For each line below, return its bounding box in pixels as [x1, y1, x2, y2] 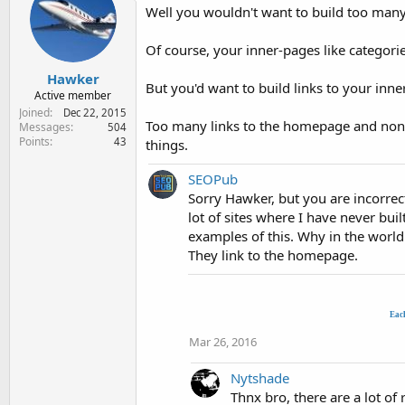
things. [146, 136, 188, 154]
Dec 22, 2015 [63, 105, 127, 119]
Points [19, 133, 50, 149]
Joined [19, 104, 50, 120]
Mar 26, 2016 [189, 334, 257, 350]
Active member [34, 87, 111, 103]
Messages [19, 118, 71, 135]
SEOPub [188, 170, 238, 188]
